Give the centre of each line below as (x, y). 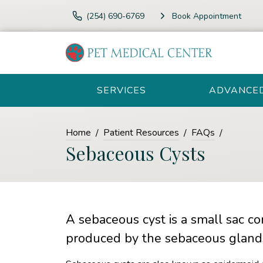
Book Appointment (206, 16)
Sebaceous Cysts (136, 153)
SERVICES (122, 90)
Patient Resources (141, 133)
